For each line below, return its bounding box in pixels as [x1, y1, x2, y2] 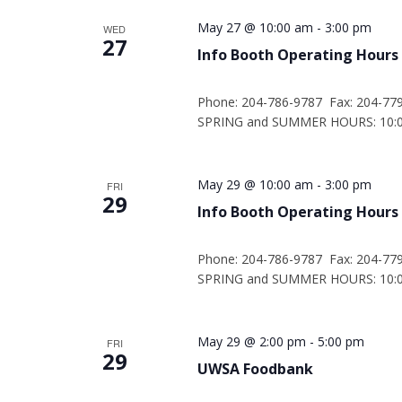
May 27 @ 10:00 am [197, 19, 313, 36]
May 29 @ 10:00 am [197, 176, 313, 193]
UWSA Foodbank [197, 359, 313, 379]
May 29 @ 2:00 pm [197, 333, 306, 350]
